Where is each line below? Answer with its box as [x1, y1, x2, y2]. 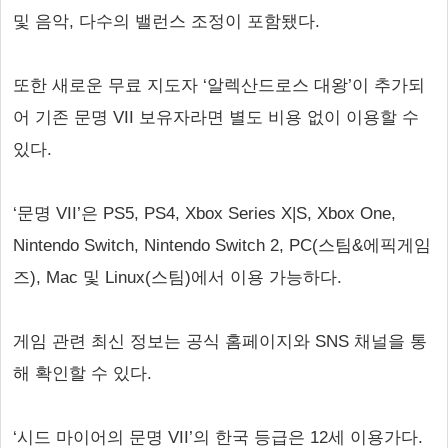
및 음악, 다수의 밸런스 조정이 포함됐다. [13, 12, 320, 31]
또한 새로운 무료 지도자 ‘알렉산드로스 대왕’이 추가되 [13, 76, 425, 95]
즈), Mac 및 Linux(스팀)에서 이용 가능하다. [13, 268, 342, 287]
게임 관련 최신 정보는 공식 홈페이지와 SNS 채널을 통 [13, 332, 427, 351]
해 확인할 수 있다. [13, 364, 152, 383]
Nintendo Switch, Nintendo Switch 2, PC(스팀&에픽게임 [13, 236, 431, 255]
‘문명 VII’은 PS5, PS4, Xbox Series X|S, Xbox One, [13, 204, 396, 223]
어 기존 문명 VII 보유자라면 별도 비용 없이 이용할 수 [13, 108, 419, 127]
